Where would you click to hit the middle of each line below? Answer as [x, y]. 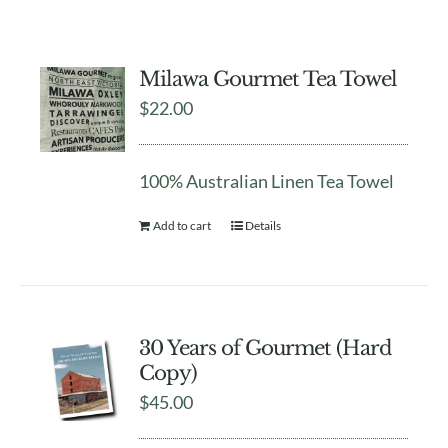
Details [263, 226]
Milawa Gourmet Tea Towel [268, 79]
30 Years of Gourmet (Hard [266, 348]
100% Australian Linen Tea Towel [267, 181]
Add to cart [182, 226]
